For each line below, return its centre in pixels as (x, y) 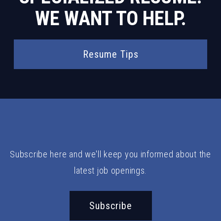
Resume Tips (110, 54)
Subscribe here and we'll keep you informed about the (110, 154)
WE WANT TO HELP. (110, 18)
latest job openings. (110, 170)
